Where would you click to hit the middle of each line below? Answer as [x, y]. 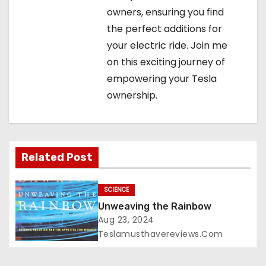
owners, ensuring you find [165, 12]
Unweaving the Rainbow [154, 207]
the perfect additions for [164, 28]
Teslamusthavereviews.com [160, 234]
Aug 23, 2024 [126, 220]
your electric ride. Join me [167, 45]
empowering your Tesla [162, 78]
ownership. [132, 95]
